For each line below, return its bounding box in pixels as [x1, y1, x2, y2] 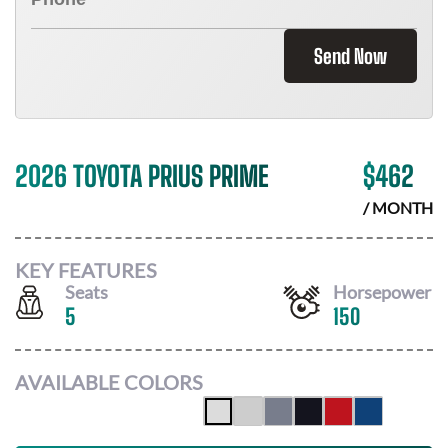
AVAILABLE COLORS [15, 370, 203, 394]
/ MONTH [363, 198, 433, 217]
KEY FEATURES [15, 257, 157, 282]
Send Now [314, 44, 387, 68]
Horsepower [333, 280, 431, 303]
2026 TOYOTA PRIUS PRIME [15, 159, 269, 193]
